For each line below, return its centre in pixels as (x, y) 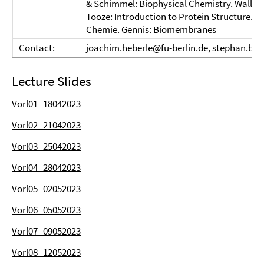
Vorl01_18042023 (46, 104)
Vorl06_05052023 (46, 210)
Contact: (37, 48)
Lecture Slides (52, 81)
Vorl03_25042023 (46, 146)
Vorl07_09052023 (46, 231)
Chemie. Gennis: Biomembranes (151, 29)
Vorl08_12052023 (46, 252)
